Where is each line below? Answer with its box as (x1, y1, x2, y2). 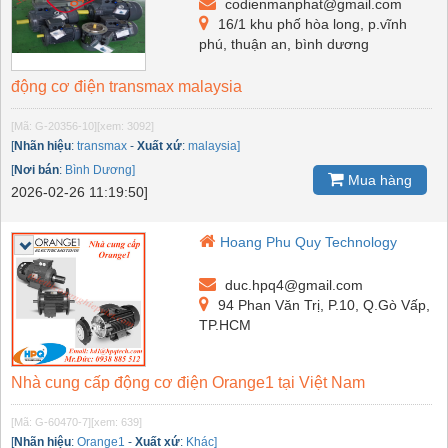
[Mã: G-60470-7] (11, 415, 91, 428)
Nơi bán (14, 162, 59, 177)
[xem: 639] (91, 415, 142, 428)
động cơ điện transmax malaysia (11, 77, 242, 95)
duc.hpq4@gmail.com (221, 276, 364, 293)
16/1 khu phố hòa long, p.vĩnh (214, 15, 408, 32)
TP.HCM (199, 316, 252, 333)
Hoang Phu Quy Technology (220, 233, 398, 250)
